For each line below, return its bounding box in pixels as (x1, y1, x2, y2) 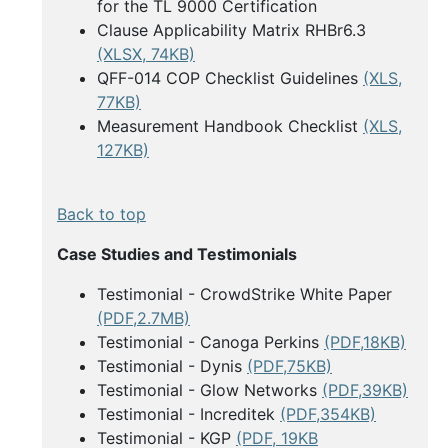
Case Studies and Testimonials (57, 244, 297, 265)
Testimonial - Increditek (97, 404, 280, 425)
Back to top (57, 204, 146, 225)
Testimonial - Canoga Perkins (97, 332, 324, 353)
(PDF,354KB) (280, 404, 376, 425)
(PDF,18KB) (324, 332, 406, 353)
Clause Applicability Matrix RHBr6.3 (97, 20, 366, 41)
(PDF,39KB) (322, 380, 408, 401)
